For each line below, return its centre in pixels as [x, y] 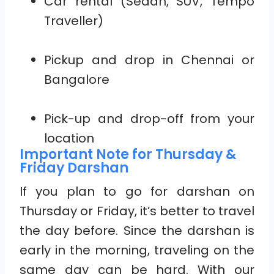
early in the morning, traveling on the [137, 250]
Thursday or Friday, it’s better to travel [137, 211]
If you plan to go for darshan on [137, 191]
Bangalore [77, 79]
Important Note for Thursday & [128, 154]
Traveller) [74, 20]
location [69, 138]
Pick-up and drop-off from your [149, 118]
